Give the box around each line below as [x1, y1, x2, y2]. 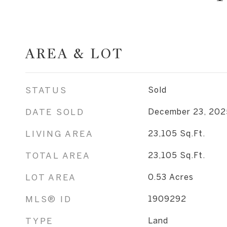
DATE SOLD [25, 107, 85, 117]
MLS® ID [25, 194, 72, 204]
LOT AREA [25, 172, 77, 182]
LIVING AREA [25, 129, 94, 138]
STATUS [25, 85, 67, 95]
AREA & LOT [25, 45, 124, 62]
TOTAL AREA [25, 150, 91, 160]
